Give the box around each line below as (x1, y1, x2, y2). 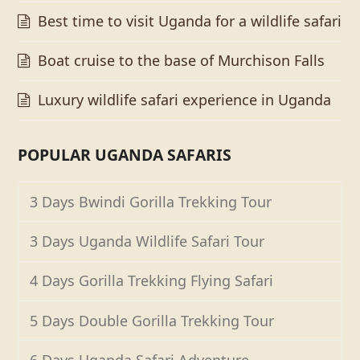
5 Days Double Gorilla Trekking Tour (30, 310, 275, 330)
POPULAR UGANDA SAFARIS (18, 143, 232, 166)
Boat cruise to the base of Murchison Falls (38, 50, 325, 70)
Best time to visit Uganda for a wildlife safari (38, 10, 342, 31)
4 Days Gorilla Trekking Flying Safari (30, 271, 274, 291)
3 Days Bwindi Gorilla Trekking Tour (30, 191, 272, 211)
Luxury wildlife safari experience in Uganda (38, 89, 332, 109)
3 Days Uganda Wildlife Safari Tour (30, 231, 265, 251)
